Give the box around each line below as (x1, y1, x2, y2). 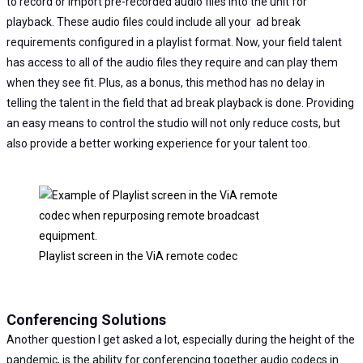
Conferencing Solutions (6, 310, 166, 328)
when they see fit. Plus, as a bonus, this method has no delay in (6, 75, 325, 89)
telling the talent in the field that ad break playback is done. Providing (6, 96, 354, 109)
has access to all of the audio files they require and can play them (6, 55, 338, 69)
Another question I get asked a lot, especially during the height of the (6, 332, 355, 346)
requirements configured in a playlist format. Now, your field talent (6, 35, 342, 49)
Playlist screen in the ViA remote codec (39, 249, 237, 263)
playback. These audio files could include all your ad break (6, 15, 301, 28)
